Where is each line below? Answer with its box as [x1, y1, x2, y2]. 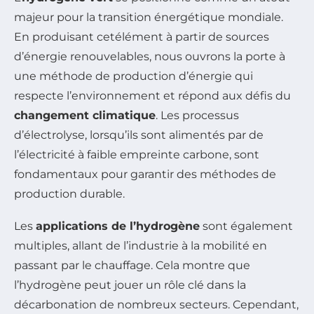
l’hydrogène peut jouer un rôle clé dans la [14, 278, 246, 292]
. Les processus [156, 108, 239, 122]
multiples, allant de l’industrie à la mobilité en [14, 238, 267, 252]
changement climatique [14, 108, 156, 122]
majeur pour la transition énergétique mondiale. [14, 10, 283, 24]
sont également [200, 219, 293, 233]
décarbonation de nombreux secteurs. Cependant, [14, 297, 299, 311]
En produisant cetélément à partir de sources [14, 29, 269, 43]
